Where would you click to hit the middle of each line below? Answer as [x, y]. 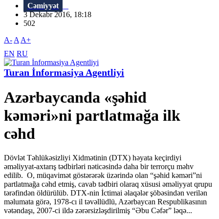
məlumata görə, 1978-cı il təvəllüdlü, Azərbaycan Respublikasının [105, 201]
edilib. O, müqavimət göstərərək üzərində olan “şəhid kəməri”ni [103, 175]
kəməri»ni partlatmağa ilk [92, 116]
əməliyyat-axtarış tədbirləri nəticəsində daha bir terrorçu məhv [99, 166]
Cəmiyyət [43, 6]
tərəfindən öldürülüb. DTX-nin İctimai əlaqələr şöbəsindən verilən [106, 193]
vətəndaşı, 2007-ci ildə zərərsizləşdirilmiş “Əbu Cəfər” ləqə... [98, 210]
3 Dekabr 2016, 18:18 [60, 15]
